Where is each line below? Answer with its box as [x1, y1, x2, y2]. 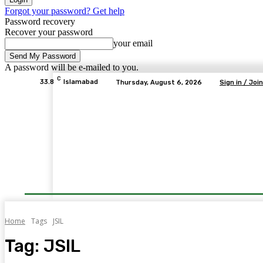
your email [113, 38, 153, 48]
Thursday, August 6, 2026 [116, 78, 202, 86]
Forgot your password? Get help [5, 6, 124, 16]
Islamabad [63, 78, 98, 86]
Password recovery [5, 16, 75, 26]
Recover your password [5, 27, 93, 37]
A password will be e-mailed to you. [5, 62, 139, 72]
